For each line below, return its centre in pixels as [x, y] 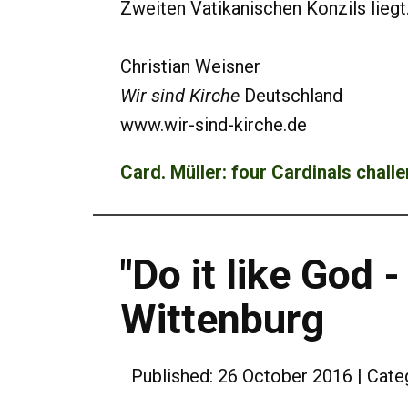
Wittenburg [222, 319]
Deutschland [291, 96]
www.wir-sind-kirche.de [214, 125]
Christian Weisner [190, 66]
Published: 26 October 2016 [242, 376]
